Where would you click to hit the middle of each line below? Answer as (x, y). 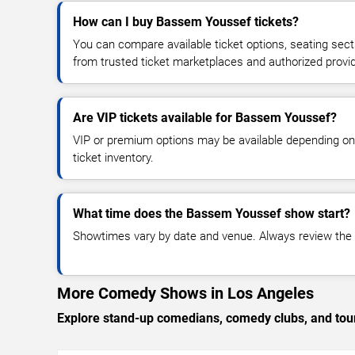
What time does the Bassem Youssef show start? (212, 213)
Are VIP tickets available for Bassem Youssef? (205, 117)
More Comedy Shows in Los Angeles (185, 293)
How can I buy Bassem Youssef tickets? (186, 21)
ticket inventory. (113, 157)
